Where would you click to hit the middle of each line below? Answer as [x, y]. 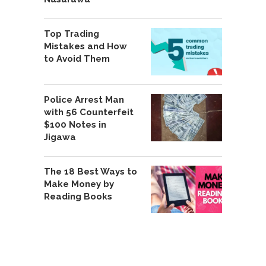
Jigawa [60, 137]
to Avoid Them [77, 59]
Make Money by [79, 184]
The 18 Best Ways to [91, 172]
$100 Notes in [75, 125]
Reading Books [78, 197]
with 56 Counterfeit [89, 113]
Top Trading [72, 34]
